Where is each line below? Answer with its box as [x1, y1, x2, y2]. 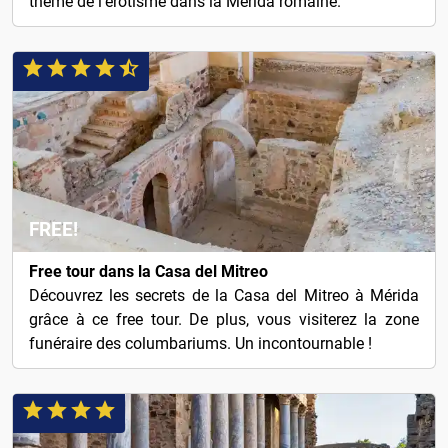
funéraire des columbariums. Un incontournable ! [29, 334, 372, 354]
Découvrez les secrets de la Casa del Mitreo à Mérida [29, 286, 419, 306]
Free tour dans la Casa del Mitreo [29, 262, 268, 282]
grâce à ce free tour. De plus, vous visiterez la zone [29, 310, 419, 330]
